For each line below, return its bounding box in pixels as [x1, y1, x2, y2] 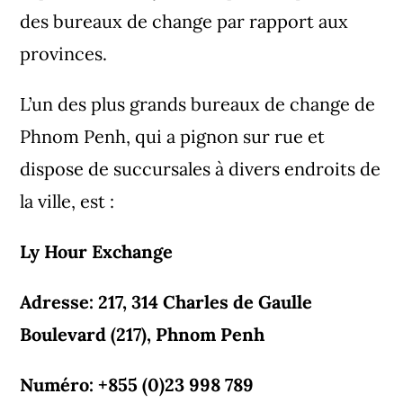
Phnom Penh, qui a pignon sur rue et [20, 124, 326, 148]
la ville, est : [20, 189, 115, 212]
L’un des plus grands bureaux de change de [20, 92, 376, 115]
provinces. [20, 41, 108, 65]
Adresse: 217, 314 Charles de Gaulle [20, 290, 313, 313]
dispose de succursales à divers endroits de [20, 157, 381, 180]
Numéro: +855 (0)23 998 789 [20, 372, 255, 396]
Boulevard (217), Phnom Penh [20, 322, 265, 345]
